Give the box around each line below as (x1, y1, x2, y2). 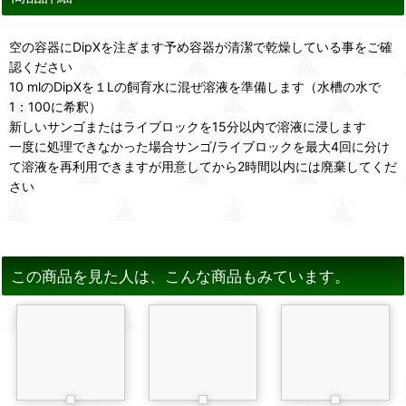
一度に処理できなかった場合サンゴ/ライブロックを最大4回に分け (9, 139, 390, 155)
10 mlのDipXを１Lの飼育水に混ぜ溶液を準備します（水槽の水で (9, 79, 381, 95)
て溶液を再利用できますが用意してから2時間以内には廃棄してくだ (9, 159, 397, 175)
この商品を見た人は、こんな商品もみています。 (11, 266, 350, 286)
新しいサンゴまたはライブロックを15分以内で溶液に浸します (9, 119, 366, 135)
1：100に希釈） (9, 99, 101, 115)
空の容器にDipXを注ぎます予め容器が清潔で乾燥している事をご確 (9, 39, 392, 55)
